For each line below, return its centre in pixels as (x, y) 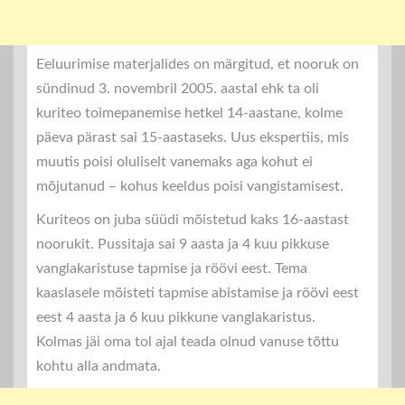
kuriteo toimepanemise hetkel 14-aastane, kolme (189, 113)
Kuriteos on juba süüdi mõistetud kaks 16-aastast (193, 220)
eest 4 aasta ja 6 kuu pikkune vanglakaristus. (176, 318)
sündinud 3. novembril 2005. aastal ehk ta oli (178, 89)
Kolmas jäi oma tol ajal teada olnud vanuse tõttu (188, 342)
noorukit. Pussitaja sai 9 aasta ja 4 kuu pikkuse (183, 245)
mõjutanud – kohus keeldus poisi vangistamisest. (190, 187)
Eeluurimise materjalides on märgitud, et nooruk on (198, 65)
